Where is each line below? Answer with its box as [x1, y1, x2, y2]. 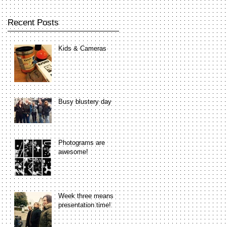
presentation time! [58, 201, 111, 209]
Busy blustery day [58, 97, 111, 105]
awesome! [58, 147, 88, 156]
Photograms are [58, 138, 105, 146]
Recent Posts [8, 17, 59, 27]
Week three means [58, 192, 113, 200]
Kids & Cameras [58, 44, 106, 52]
